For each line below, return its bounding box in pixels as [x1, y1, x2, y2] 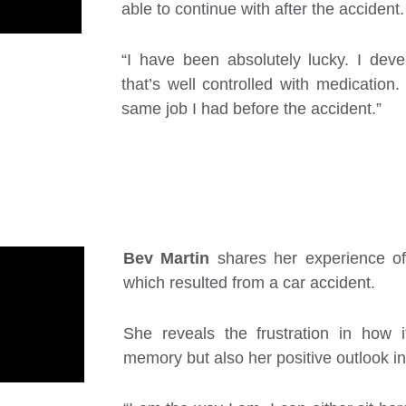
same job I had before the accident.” [121, 99, 382, 118]
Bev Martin [122, 249, 210, 268]
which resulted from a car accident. [122, 274, 375, 293]
